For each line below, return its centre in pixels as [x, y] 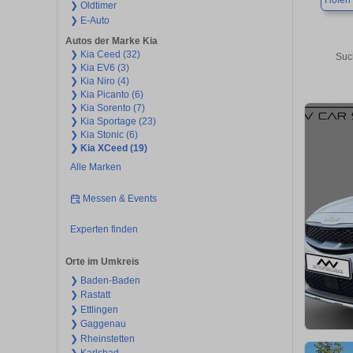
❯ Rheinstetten [102, 338]
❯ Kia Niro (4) [99, 82]
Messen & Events [120, 198]
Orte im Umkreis [102, 261]
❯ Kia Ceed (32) [105, 55]
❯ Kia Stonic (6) [104, 135]
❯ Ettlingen [94, 309]
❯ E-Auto [89, 20]
